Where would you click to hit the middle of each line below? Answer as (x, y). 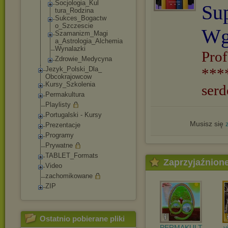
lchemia (111, 41)
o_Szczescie (74, 26)
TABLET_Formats (72, 155)
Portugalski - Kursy (74, 115)
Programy (60, 135)
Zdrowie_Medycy (80, 59)
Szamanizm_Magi (81, 33)
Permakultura (65, 94)
